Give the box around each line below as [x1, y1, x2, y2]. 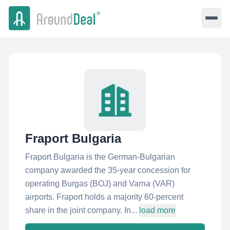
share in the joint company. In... [25, 206, 137, 215]
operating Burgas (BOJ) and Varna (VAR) [25, 179, 175, 188]
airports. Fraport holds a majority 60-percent [25, 193, 183, 201]
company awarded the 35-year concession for [25, 166, 190, 175]
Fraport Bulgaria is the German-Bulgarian [25, 152, 175, 161]
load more [139, 206, 176, 215]
